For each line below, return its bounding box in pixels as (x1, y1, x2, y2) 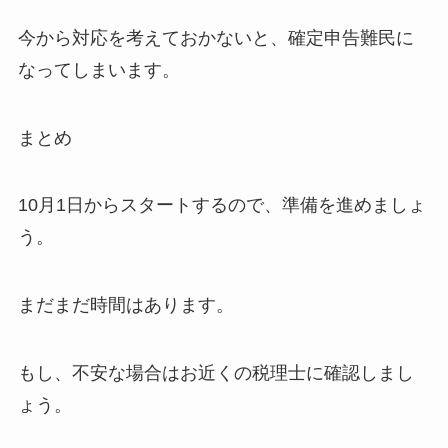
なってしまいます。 (17, 59, 180, 80)
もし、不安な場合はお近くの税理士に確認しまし (17, 363, 414, 384)
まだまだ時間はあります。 (17, 295, 234, 316)
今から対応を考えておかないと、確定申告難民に (17, 27, 414, 48)
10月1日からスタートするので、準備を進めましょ (17, 195, 426, 216)
